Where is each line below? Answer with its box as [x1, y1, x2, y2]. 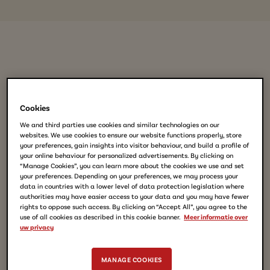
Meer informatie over [184, 213, 248, 221]
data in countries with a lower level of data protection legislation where [20, 182, 245, 190]
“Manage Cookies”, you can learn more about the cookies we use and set [20, 162, 245, 170]
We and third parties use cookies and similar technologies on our [20, 121, 220, 129]
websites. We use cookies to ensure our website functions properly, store [20, 131, 242, 139]
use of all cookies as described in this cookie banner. [20, 213, 181, 221]
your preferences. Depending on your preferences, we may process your [20, 172, 239, 180]
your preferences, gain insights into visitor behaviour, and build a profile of [20, 141, 250, 149]
